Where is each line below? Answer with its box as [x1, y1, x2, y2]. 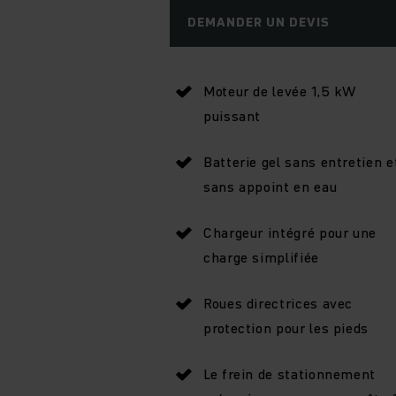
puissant [203, 105, 262, 126]
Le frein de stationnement [203, 363, 376, 384]
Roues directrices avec [203, 293, 354, 313]
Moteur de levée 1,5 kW [203, 80, 357, 101]
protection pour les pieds [203, 317, 369, 338]
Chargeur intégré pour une [203, 222, 377, 242]
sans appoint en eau [203, 176, 338, 196]
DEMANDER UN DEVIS [187, 12, 330, 31]
